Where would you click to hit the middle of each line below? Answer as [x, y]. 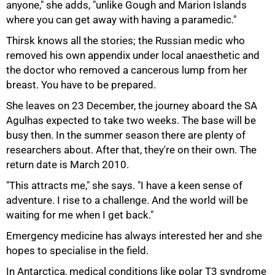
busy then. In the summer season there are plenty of [126, 135]
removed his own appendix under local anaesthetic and [133, 55]
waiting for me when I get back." [80, 215]
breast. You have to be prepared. [81, 85]
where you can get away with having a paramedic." [121, 20]
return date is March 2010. [68, 165]
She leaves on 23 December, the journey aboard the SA [132, 106]
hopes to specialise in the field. [77, 250]
